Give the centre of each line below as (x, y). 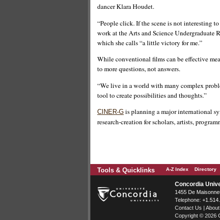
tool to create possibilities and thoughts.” (152, 95)
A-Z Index (177, 169)
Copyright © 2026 (196, 215)
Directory (206, 169)
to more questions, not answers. (139, 69)
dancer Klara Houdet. (126, 7)
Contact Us (188, 207)
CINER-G (110, 111)
